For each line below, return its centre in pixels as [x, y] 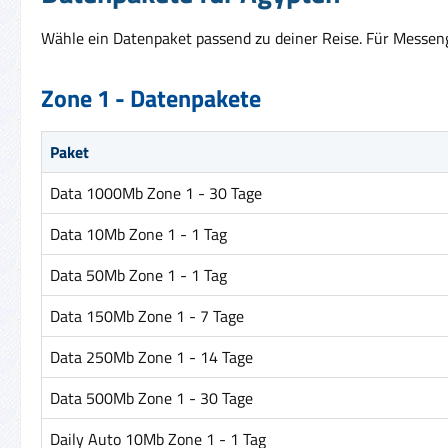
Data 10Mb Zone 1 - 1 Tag [138, 233]
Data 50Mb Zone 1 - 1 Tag [138, 274]
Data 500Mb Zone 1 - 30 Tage [151, 397]
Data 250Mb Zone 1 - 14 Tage [151, 356]
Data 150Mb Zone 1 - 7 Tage [147, 315]
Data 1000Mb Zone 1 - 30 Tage [156, 192]
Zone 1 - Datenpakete [151, 97]
